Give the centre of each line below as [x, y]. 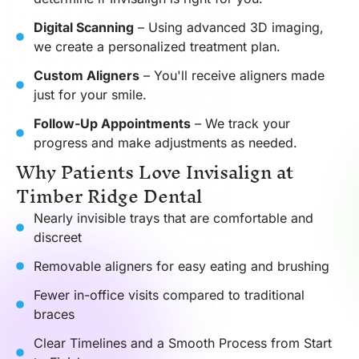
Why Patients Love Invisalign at [155, 172]
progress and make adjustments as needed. [165, 142]
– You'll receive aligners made [232, 75]
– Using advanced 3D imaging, [228, 27]
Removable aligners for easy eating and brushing [181, 266]
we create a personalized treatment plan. [157, 46]
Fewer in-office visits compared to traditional [169, 294]
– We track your [240, 123]
